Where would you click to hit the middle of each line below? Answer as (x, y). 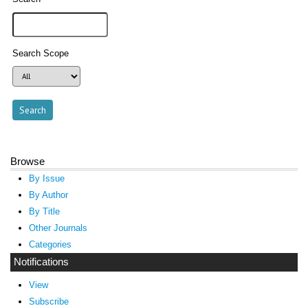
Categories (50, 245)
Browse (27, 162)
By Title (44, 212)
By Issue (46, 179)
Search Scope (41, 54)
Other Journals (58, 228)
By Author (48, 195)
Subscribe (48, 301)
